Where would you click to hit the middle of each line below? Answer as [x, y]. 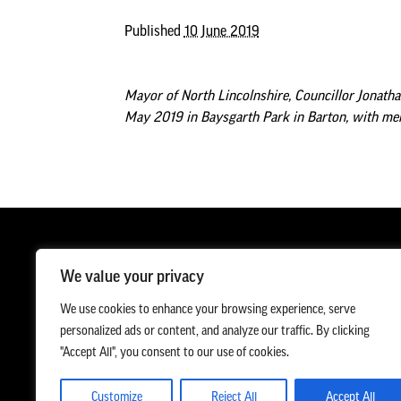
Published [154, 33]
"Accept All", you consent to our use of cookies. [175, 353]
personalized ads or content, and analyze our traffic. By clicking [215, 332]
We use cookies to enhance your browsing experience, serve [208, 310]
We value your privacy [132, 278]
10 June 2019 [222, 33]
